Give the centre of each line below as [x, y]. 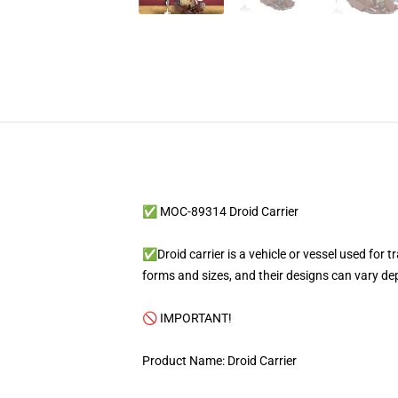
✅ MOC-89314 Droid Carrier [220, 211]
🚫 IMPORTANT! [188, 318]
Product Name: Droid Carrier [219, 361]
